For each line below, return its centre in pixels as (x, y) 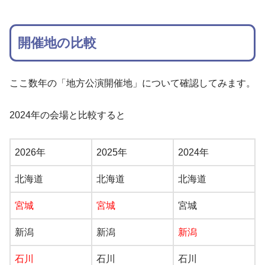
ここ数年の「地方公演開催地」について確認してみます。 (132, 83)
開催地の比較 (57, 43)
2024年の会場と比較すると (67, 115)
